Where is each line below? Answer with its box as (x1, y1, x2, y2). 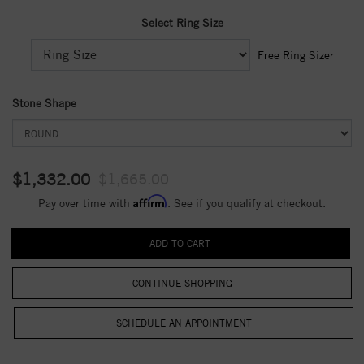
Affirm (133, 194, 167, 208)
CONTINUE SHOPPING (132, 277, 232, 289)
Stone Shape (12, 97, 76, 110)
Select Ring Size (141, 16, 223, 29)
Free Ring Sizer (257, 49, 334, 62)
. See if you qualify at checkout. (167, 197, 326, 210)
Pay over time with (38, 197, 133, 210)
